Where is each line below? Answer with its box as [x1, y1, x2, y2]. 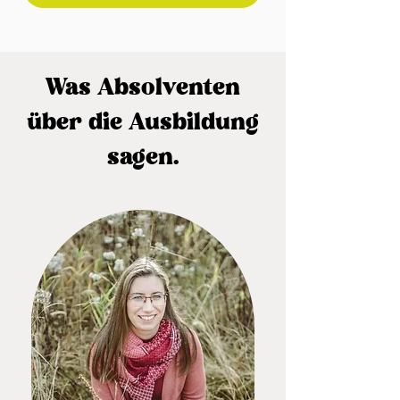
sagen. [106, 146, 179, 170]
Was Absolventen [46, 77, 240, 100]
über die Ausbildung [27, 112, 259, 135]
